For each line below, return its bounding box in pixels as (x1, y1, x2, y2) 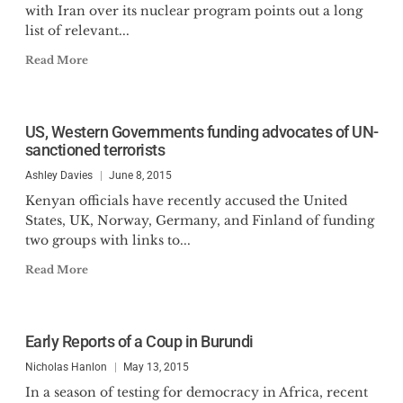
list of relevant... (24, 22, 130, 39)
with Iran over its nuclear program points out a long (24, 3, 363, 19)
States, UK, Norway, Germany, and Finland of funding (24, 212, 374, 228)
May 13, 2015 (122, 361, 189, 373)
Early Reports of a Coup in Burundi (24, 332, 254, 351)
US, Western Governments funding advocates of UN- (24, 122, 379, 141)
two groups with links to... (24, 232, 191, 248)
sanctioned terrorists (24, 140, 165, 159)
